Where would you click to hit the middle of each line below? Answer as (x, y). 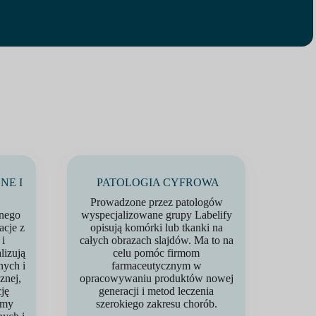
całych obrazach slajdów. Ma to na (156, 240)
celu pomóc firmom (156, 253)
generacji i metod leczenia (156, 291)
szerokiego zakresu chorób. (156, 304)
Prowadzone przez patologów (156, 202)
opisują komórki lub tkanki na (156, 227)
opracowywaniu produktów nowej (156, 278)
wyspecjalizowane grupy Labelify (156, 215)
